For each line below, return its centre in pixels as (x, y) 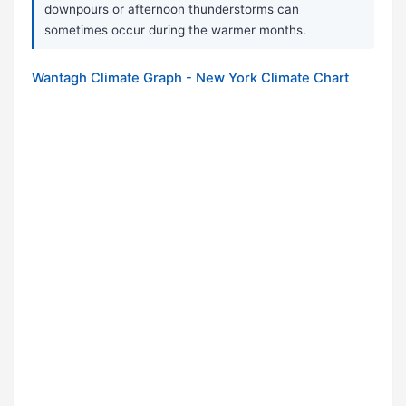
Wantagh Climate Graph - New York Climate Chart (190, 78)
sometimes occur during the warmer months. (175, 30)
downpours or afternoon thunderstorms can (172, 10)
